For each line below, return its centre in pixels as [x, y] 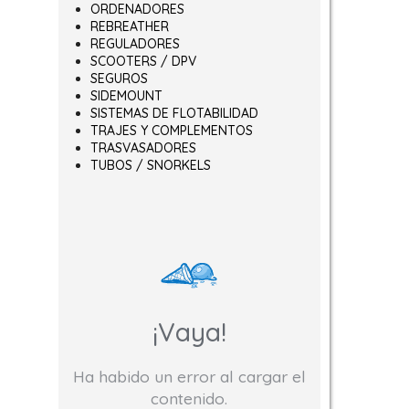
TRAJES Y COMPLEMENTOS [171, 131]
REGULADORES [135, 44]
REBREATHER [129, 26]
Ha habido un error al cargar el [189, 377]
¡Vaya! [189, 331]
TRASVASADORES [143, 148]
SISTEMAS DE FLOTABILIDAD [174, 113]
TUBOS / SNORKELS [150, 165]
